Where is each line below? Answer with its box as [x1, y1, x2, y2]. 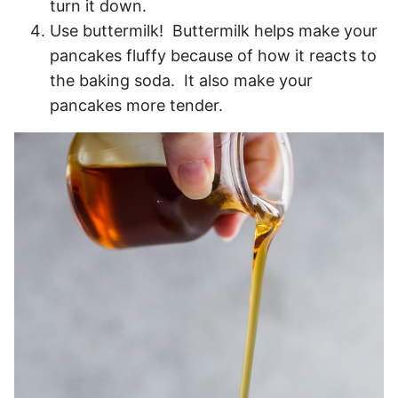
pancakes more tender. [50, 96, 223, 115]
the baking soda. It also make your [50, 71, 313, 91]
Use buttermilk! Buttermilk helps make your [50, 21, 378, 41]
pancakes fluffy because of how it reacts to [50, 46, 377, 66]
